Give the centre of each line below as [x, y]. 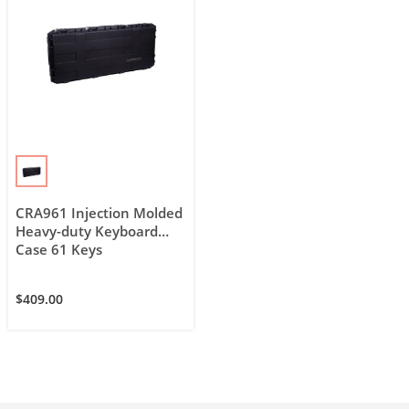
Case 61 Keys [59, 250]
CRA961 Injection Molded [100, 214]
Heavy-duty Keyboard [87, 232]
